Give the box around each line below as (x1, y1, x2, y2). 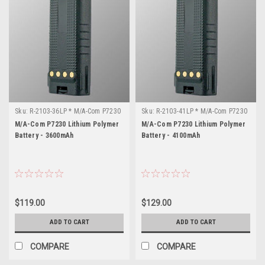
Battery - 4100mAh (141, 131, 201, 140)
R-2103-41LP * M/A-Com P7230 (156, 106, 247, 115)
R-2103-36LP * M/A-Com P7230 (30, 106, 121, 115)
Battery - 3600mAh (15, 131, 74, 140)
